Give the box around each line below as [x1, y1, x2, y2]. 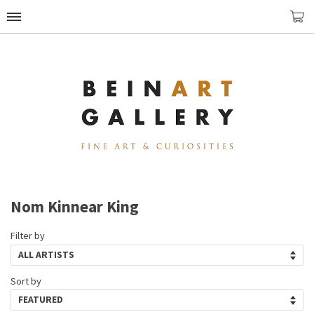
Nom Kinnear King [11, 196, 139, 217]
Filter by [11, 228, 45, 242]
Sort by [11, 275, 41, 288]
